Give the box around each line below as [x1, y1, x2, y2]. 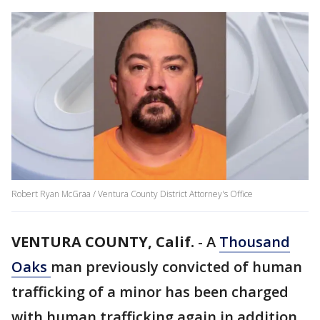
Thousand [219, 232, 290, 252]
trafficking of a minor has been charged [11, 282, 289, 302]
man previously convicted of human [51, 257, 302, 277]
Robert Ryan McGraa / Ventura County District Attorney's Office [11, 188, 253, 201]
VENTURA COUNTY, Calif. [11, 232, 194, 252]
